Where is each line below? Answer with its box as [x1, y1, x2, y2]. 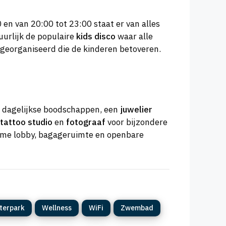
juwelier [120, 103, 152, 115]
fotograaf [66, 116, 105, 128]
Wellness [42, 203, 72, 212]
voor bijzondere [105, 116, 167, 128]
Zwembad [121, 203, 153, 212]
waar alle [116, 31, 153, 42]
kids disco [76, 31, 116, 42]
